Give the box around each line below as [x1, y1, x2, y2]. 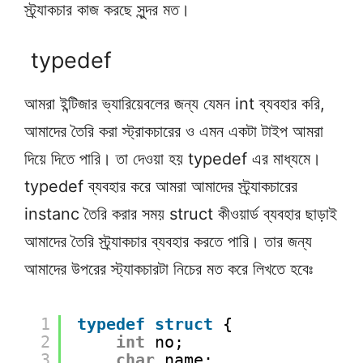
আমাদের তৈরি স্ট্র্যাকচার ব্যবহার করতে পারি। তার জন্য [24, 232, 312, 251]
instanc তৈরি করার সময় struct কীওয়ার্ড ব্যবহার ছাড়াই [24, 204, 337, 224]
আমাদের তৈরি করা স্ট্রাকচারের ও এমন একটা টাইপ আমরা [24, 122, 323, 141]
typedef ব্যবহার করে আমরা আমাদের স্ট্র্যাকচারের [24, 177, 297, 196]
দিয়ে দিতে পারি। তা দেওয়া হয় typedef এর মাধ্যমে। [24, 149, 321, 169]
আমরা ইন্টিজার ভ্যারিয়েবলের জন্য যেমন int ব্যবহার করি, [24, 94, 325, 113]
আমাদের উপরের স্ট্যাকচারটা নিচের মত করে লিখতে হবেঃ [24, 259, 313, 279]
